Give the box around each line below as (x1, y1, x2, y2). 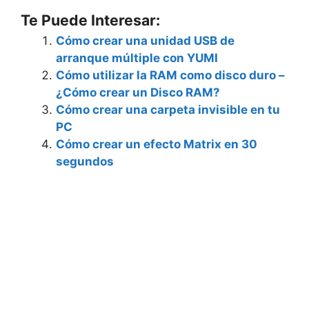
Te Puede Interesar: (21, 10, 160, 29)
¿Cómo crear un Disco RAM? (56, 85, 220, 99)
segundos (56, 154, 114, 168)
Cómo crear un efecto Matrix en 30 (56, 137, 257, 151)
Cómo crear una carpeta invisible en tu (56, 102, 280, 117)
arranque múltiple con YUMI (56, 50, 218, 65)
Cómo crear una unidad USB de (56, 33, 235, 48)
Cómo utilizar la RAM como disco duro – (56, 68, 285, 82)
